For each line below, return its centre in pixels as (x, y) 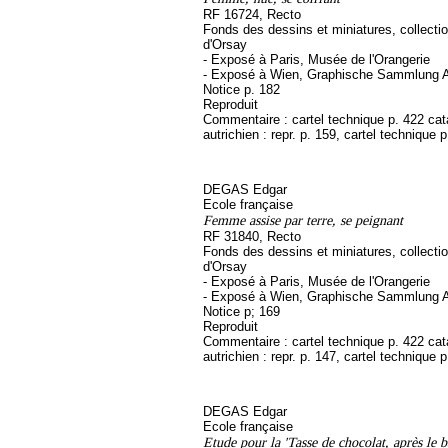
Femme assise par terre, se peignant (303, 220)
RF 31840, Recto (252, 236)
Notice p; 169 (241, 311)
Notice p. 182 (241, 89)
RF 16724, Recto (252, 14)
